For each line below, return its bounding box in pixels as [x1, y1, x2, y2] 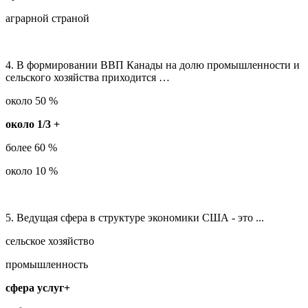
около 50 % [5, 94, 58, 107]
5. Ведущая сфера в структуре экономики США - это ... [5, 211, 264, 223]
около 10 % [5, 164, 58, 177]
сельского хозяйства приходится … [5, 71, 170, 83]
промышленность [5, 258, 88, 270]
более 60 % [5, 141, 57, 153]
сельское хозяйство [5, 234, 94, 247]
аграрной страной [5, 12, 89, 24]
